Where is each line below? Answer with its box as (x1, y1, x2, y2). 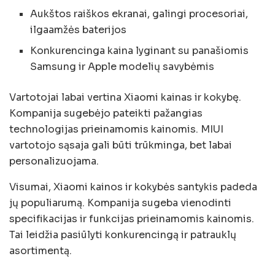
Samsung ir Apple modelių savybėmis (30, 60, 215, 73)
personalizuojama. (9, 154, 99, 168)
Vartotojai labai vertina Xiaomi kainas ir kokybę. (9, 90, 241, 104)
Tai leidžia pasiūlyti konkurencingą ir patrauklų (9, 228, 236, 241)
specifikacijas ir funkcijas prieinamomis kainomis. (9, 212, 254, 225)
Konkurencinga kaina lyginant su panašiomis (30, 44, 249, 57)
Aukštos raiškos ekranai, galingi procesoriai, (30, 7, 249, 20)
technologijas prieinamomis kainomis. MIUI (9, 122, 223, 136)
